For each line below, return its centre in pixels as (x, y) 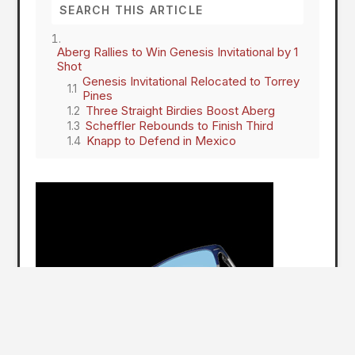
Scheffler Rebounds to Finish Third (180, 125)
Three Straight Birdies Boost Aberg (181, 110)
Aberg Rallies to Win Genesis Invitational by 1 (178, 52)
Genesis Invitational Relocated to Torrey (191, 81)
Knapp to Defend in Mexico (162, 140)
